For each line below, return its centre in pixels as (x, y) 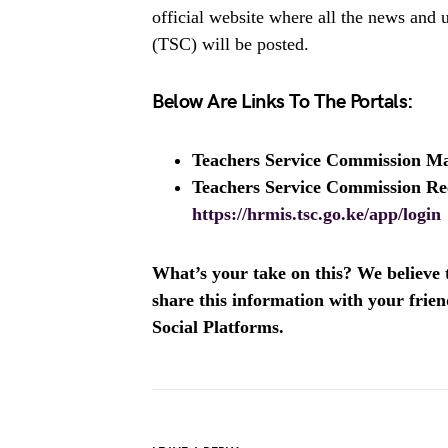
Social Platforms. (218, 326)
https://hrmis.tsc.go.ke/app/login (316, 213)
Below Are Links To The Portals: (283, 101)
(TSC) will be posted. (230, 43)
